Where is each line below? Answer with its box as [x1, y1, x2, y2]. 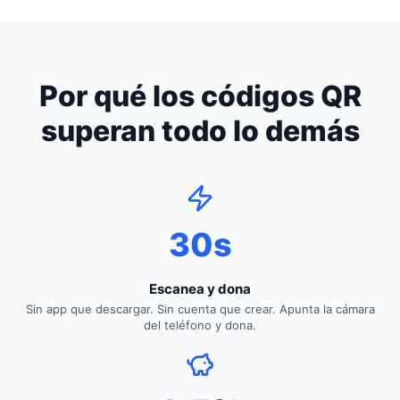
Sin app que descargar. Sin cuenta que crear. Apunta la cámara [25, 301, 375, 316]
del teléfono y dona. [144, 317, 256, 332]
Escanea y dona [149, 279, 251, 297]
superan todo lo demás [40, 112, 360, 148]
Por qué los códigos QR [38, 78, 362, 113]
